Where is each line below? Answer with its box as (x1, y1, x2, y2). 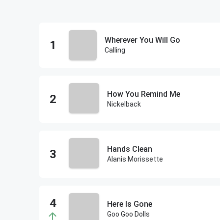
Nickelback (107, 100, 141, 108)
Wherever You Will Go (105, 35, 181, 45)
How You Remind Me (107, 89, 180, 99)
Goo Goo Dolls (107, 210, 150, 218)
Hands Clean (107, 144, 152, 154)
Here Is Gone (107, 199, 152, 209)
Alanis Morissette (107, 155, 163, 163)
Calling (105, 46, 126, 54)
